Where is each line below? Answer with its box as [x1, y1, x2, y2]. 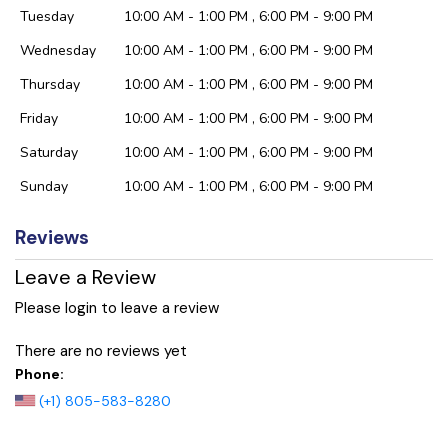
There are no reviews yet [15, 340, 187, 361]
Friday [20, 109, 58, 128]
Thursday [20, 75, 80, 94]
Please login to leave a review [15, 298, 219, 319]
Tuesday [20, 7, 74, 26]
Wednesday [20, 41, 96, 60]
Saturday [20, 143, 78, 162]
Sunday [20, 177, 68, 196]
